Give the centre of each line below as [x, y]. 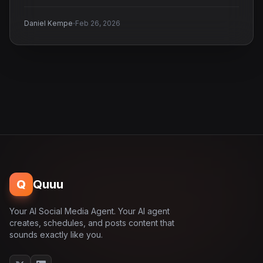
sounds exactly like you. [56, 235]
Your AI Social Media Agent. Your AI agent [90, 211]
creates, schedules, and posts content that [92, 223]
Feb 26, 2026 [98, 23]
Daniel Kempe [48, 23]
